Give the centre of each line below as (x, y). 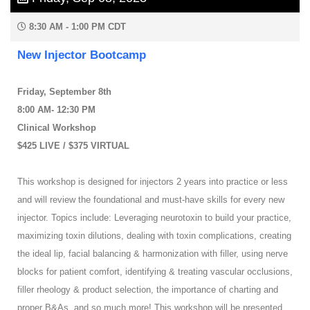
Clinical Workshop (57, 128)
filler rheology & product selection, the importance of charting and (148, 290)
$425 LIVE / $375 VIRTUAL (73, 146)
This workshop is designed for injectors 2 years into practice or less (153, 182)
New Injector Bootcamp (82, 55)
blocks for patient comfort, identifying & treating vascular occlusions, (155, 272)
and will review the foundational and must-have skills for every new (151, 200)
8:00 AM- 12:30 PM (56, 110)
